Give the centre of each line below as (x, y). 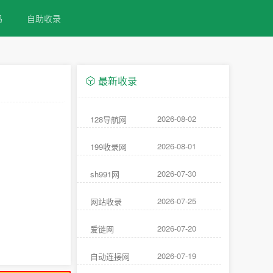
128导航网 (108, 119)
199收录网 (108, 147)
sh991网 (105, 174)
